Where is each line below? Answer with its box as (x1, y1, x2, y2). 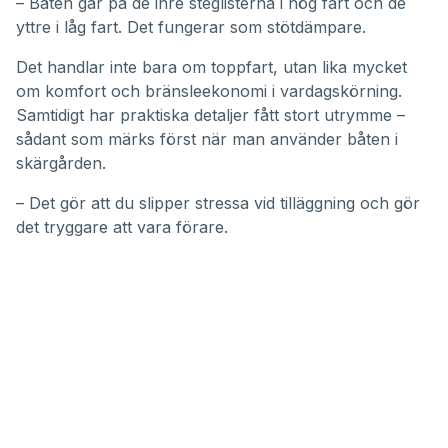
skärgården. (16, 153, 106, 173)
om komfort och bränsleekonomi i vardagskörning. (16, 81, 402, 101)
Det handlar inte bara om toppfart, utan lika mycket (16, 57, 407, 77)
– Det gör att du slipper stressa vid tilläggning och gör (16, 193, 420, 213)
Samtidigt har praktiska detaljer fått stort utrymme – (16, 105, 405, 125)
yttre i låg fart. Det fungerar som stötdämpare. (16, 17, 366, 37)
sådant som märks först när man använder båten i (16, 129, 398, 149)
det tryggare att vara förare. (16, 217, 228, 237)
